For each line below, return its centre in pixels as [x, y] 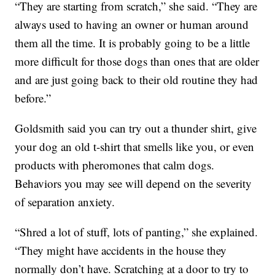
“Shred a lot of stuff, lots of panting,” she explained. [137, 231]
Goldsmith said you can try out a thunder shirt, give [136, 128]
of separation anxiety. [65, 201]
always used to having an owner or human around [132, 24]
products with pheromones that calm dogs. [115, 165]
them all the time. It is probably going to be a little [133, 42]
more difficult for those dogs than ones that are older [137, 61]
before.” [33, 98]
